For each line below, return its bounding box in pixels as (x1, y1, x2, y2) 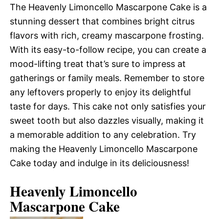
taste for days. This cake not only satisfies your (10, 101, 206, 111)
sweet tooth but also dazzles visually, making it (10, 115, 204, 126)
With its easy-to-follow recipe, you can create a (10, 44, 206, 55)
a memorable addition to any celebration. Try (10, 129, 196, 140)
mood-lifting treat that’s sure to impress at (10, 58, 186, 69)
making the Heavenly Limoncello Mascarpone (10, 143, 197, 154)
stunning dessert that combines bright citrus (10, 16, 195, 26)
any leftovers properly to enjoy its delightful (10, 87, 191, 97)
